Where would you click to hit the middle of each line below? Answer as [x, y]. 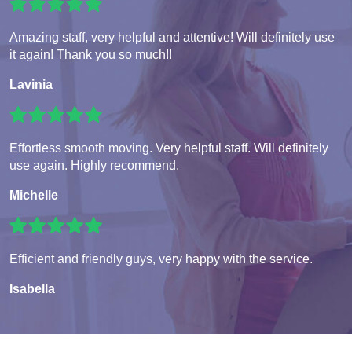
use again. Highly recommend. [94, 166]
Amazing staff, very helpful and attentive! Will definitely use [172, 38]
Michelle [34, 196]
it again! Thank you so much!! [91, 55]
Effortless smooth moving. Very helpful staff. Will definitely [169, 148]
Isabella [32, 289]
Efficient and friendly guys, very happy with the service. [161, 259]
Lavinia [31, 85]
